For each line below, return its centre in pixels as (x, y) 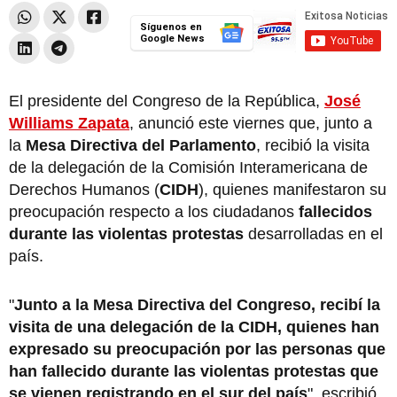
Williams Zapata (69, 123)
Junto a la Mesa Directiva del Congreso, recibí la (197, 304)
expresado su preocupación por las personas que (197, 349)
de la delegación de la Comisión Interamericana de (188, 167)
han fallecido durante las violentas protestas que (194, 371)
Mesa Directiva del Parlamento (141, 145)
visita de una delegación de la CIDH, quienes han (194, 327)
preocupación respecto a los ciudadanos (152, 211)
